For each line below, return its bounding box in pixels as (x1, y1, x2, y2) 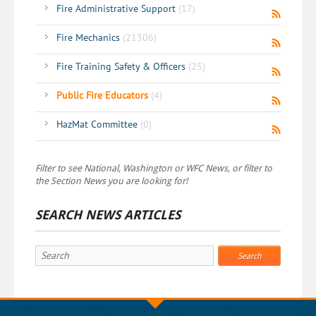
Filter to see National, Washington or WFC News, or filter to (35, 163, 272, 174)
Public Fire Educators (56, 89, 151, 102)
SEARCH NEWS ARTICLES (35, 207, 181, 223)
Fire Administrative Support (56, 2, 178, 16)
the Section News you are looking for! (35, 176, 188, 187)
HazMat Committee (56, 118, 140, 131)
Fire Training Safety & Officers (56, 60, 188, 73)
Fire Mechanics (56, 31, 123, 44)
